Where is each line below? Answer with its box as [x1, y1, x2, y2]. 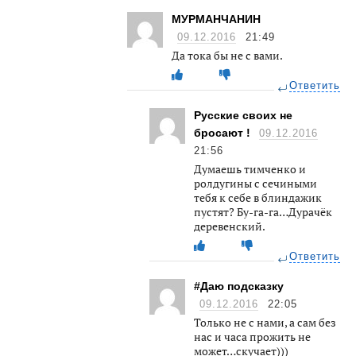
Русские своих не [194, 108, 292, 122]
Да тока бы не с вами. [172, 47, 283, 63]
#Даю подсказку [194, 279, 284, 292]
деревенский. [194, 218, 265, 234]
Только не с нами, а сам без [194, 314, 336, 330]
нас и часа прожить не [194, 328, 311, 344]
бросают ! [194, 126, 253, 139]
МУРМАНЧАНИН [172, 12, 261, 25]
